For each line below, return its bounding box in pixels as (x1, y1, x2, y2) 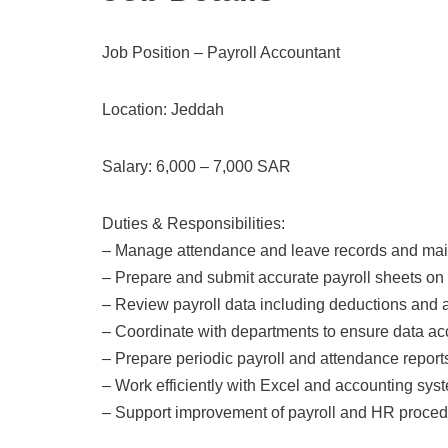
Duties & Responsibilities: (102, 215, 285, 232)
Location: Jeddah (102, 101, 224, 118)
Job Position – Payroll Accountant (102, 44, 340, 61)
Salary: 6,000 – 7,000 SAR (102, 158, 291, 175)
